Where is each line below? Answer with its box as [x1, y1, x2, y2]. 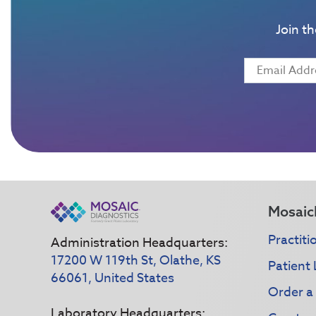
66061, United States [51, 268, 174, 288]
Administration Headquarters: [51, 233, 228, 253]
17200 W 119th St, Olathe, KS [51, 250, 221, 270]
